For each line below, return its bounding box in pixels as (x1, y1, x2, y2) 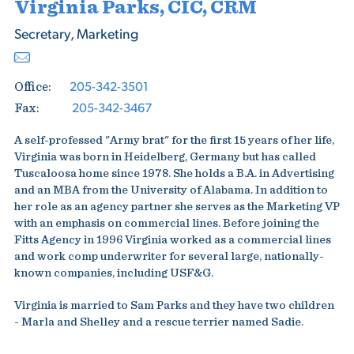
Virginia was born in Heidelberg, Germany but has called (13, 151, 316, 163)
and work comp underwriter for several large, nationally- (13, 250, 324, 262)
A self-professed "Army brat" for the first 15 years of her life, (13, 134, 334, 146)
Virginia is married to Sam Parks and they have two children (13, 299, 334, 311)
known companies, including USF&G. (13, 267, 213, 279)
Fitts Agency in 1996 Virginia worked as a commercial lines (13, 234, 331, 246)
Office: (13, 81, 51, 93)
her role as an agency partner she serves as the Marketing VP (13, 201, 340, 213)
